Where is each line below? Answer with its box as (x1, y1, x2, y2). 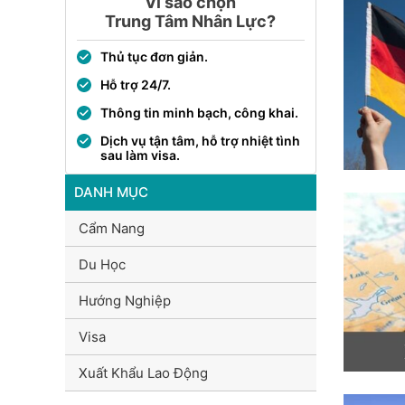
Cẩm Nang (79, 220, 145, 237)
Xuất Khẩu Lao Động (79, 364, 208, 381)
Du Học (79, 256, 126, 273)
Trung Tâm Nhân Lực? (105, 12, 277, 31)
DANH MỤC (74, 184, 148, 201)
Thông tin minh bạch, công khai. (100, 105, 298, 120)
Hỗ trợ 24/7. (100, 77, 171, 92)
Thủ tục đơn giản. (100, 49, 208, 64)
